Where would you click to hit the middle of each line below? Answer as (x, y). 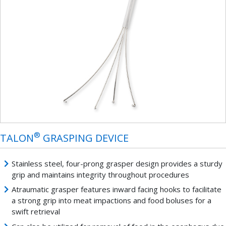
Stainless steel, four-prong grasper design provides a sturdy (117, 163)
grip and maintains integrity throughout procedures (100, 174)
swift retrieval (36, 212)
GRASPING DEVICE (84, 138)
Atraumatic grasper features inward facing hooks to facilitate (116, 189)
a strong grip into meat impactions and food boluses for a (111, 201)
